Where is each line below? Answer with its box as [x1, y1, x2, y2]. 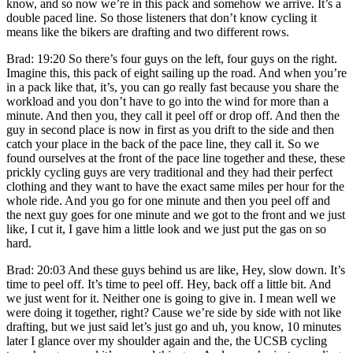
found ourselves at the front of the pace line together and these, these [6, 150, 345, 165]
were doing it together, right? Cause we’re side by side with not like [6, 305, 341, 319]
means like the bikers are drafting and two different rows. [6, 24, 289, 39]
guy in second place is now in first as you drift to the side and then [6, 122, 334, 136]
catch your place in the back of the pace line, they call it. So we [6, 136, 319, 150]
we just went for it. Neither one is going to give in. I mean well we [6, 291, 336, 305]
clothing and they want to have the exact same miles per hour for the [6, 179, 344, 193]
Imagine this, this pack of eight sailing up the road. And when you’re [6, 65, 347, 80]
